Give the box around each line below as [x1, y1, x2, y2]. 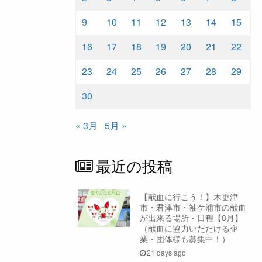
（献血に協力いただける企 [139, 222, 238, 234]
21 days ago [147, 247, 187, 258]
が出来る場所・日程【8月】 [139, 211, 243, 223]
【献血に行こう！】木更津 [139, 190, 238, 202]
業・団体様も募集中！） [139, 232, 230, 244]
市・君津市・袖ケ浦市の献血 [139, 201, 246, 213]
